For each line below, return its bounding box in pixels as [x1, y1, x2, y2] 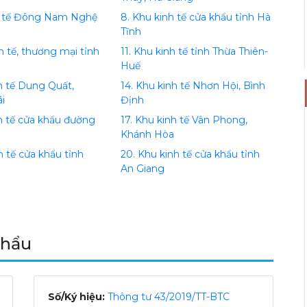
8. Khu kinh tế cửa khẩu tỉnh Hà [120, 11, 271, 23]
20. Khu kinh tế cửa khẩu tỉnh [120, 148, 260, 160]
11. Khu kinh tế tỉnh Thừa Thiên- [120, 45, 268, 58]
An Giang [120, 162, 164, 175]
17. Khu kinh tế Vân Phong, [120, 114, 247, 126]
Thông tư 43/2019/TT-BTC [108, 291, 230, 303]
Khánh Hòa [120, 128, 174, 140]
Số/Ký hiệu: [48, 291, 105, 303]
